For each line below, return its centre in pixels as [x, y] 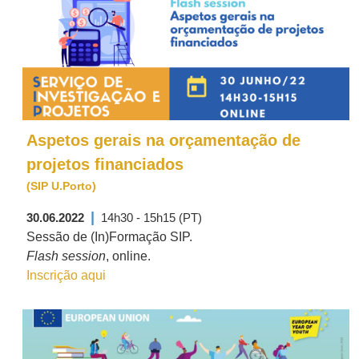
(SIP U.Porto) [61, 186]
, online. [128, 256]
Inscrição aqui [66, 275]
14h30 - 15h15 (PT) [151, 218]
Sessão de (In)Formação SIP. [109, 237]
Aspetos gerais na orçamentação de [163, 140]
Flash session [66, 256]
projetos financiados [105, 164]
